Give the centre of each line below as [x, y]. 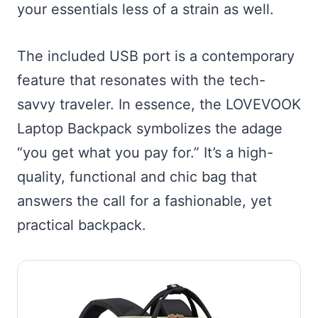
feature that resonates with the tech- [141, 81]
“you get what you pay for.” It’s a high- [145, 153]
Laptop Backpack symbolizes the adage [150, 129]
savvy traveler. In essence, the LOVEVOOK [159, 105]
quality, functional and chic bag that [137, 177]
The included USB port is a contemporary [156, 56]
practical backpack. [82, 225]
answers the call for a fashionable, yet [144, 201]
